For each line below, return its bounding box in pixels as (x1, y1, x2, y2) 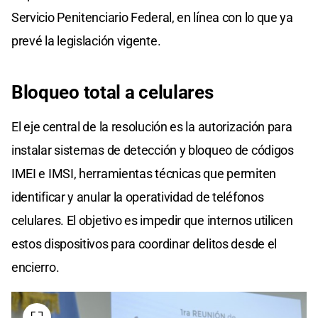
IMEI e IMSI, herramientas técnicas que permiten (11, 166, 276, 182)
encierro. (11, 260, 60, 275)
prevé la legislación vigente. (11, 33, 161, 49)
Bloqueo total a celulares (11, 82, 214, 104)
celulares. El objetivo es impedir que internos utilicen (11, 213, 293, 229)
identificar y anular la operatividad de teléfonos (11, 190, 264, 205)
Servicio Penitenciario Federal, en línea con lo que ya (11, 10, 293, 26)
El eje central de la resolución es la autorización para (11, 119, 292, 135)
